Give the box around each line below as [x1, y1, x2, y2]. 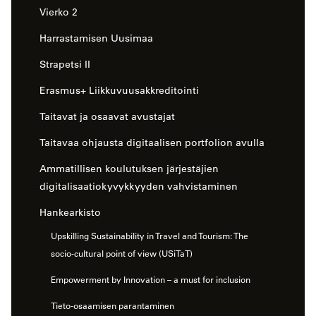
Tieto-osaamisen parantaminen [51, 300, 174, 312]
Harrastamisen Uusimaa [39, 32, 153, 45]
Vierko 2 [39, 6, 78, 19]
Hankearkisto [39, 206, 101, 219]
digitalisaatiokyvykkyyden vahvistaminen [39, 180, 243, 193]
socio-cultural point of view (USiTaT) [51, 248, 193, 260]
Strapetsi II [39, 58, 90, 71]
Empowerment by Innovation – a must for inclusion [51, 274, 250, 286]
